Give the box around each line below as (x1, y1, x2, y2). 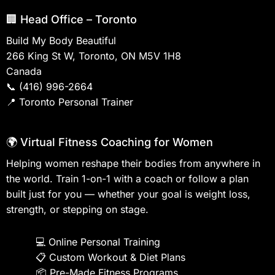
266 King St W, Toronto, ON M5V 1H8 (6, 50, 181, 63)
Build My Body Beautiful (6, 34, 116, 47)
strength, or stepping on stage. (6, 203, 149, 216)
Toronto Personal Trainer (19, 96, 133, 109)
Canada (6, 65, 42, 78)
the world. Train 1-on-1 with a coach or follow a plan (6, 172, 249, 185)
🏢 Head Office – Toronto (6, 13, 137, 26)
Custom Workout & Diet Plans (49, 251, 185, 264)
